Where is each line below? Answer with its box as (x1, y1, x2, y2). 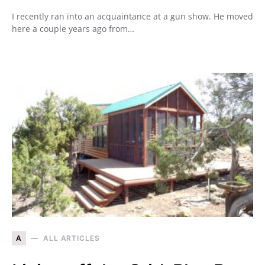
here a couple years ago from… (12, 22, 134, 34)
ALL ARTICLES (43, 233, 100, 243)
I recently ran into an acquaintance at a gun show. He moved (12, 10, 253, 22)
